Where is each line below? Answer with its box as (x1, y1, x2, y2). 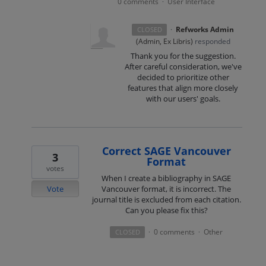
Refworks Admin (175, 24, 234, 35)
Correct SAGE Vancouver (102, 143, 231, 158)
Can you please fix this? (125, 204, 208, 216)
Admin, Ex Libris (138, 36, 191, 47)
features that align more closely (128, 83, 239, 94)
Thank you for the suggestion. (130, 50, 236, 62)
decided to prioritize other (137, 72, 229, 83)
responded (192, 36, 230, 47)
